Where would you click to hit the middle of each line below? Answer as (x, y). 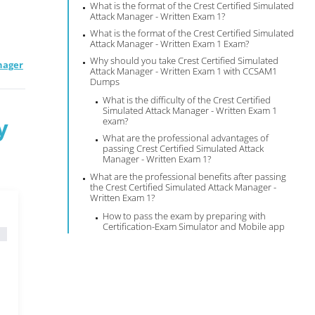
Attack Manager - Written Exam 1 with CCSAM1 (184, 71)
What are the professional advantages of (186, 138)
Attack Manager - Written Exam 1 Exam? (170, 44)
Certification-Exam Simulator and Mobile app (194, 226)
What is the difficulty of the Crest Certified (187, 100)
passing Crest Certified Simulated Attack (184, 148)
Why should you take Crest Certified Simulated (185, 60)
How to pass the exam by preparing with (185, 216)
